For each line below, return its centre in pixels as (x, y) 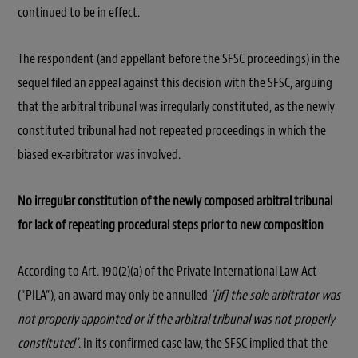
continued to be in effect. (79, 12)
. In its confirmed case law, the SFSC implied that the (203, 343)
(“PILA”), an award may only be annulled (114, 295)
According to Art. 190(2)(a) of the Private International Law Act (167, 271)
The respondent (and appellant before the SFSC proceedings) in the (179, 58)
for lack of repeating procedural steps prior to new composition (171, 225)
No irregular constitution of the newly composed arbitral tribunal (175, 201)
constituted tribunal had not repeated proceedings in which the (172, 130)
